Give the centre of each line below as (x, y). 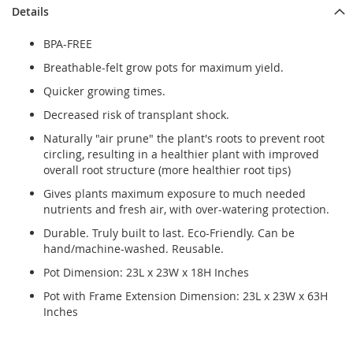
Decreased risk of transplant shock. (136, 115)
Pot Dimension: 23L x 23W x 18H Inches (146, 273)
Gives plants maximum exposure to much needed (175, 194)
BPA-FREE (68, 44)
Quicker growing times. (104, 91)
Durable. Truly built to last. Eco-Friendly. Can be (169, 233)
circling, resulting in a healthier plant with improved (181, 154)
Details (30, 12)
